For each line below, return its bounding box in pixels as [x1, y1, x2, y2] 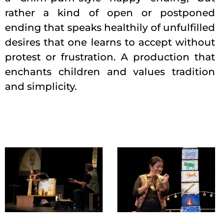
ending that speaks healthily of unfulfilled [5, 22, 215, 34]
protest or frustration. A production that [5, 51, 215, 63]
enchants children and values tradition [5, 66, 215, 78]
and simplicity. [5, 81, 77, 93]
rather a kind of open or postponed [5, 7, 215, 19]
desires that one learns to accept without [5, 36, 215, 49]
